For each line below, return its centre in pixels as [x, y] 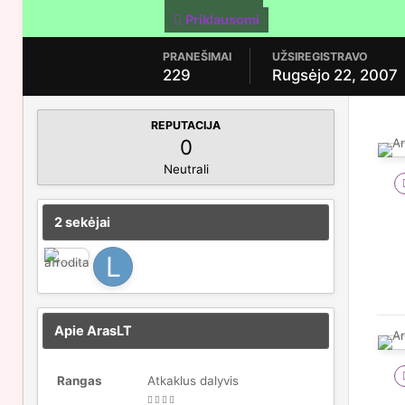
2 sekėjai [82, 222]
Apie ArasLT [93, 331]
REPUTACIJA [186, 125]
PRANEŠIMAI [197, 57]
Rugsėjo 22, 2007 [335, 75]
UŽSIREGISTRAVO [320, 57]
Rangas [80, 381]
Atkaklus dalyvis [193, 381]
